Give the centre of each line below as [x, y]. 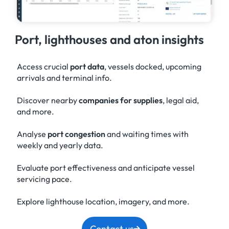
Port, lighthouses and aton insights [110, 39]
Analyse [32, 134]
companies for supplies [120, 100]
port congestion [76, 134]
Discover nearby [48, 100]
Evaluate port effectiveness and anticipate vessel [106, 167]
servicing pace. [44, 179]
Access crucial [43, 66]
